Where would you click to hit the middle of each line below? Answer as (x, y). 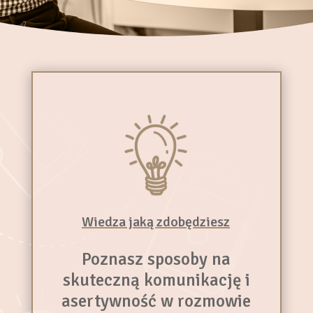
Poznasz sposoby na (156, 259)
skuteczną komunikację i (156, 280)
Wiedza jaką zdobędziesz (155, 222)
